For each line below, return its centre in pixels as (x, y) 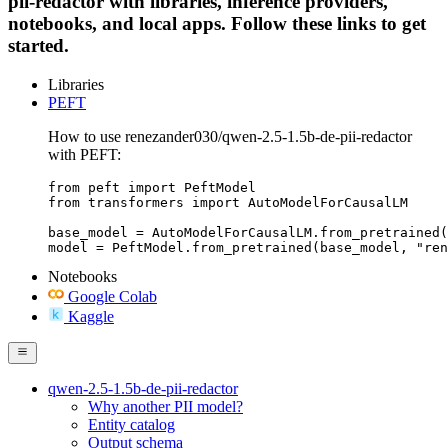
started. (38, 45)
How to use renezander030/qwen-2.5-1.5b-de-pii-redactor (230, 136)
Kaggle (91, 316)
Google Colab (112, 296)
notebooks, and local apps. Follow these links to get (217, 23)
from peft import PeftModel (152, 187)
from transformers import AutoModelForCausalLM (228, 202)
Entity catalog (131, 424)
